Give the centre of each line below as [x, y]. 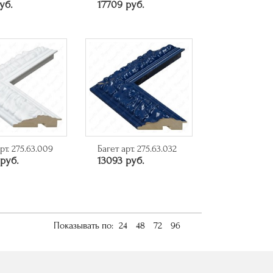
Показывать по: [83, 225]
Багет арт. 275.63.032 [137, 148]
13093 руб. [121, 160]
